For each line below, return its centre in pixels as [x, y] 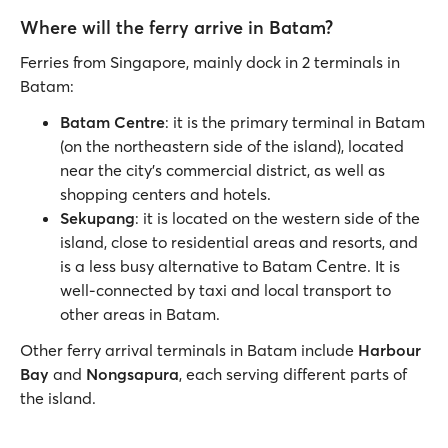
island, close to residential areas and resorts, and [239, 242]
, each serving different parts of [293, 374]
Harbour [389, 350]
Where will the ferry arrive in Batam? [176, 27]
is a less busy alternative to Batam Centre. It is [230, 266]
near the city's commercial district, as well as [222, 170]
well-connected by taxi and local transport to [225, 290]
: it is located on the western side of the [277, 218]
